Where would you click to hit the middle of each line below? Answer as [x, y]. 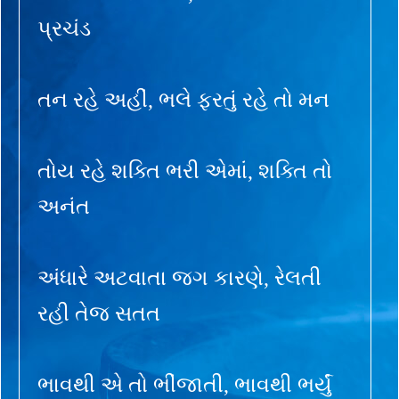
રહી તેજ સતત [99, 313]
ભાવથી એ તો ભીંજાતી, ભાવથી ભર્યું [185, 384]
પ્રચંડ [64, 28]
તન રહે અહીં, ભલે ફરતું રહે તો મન [183, 99]
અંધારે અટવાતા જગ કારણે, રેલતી [179, 277]
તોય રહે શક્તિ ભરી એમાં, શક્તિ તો [185, 171]
